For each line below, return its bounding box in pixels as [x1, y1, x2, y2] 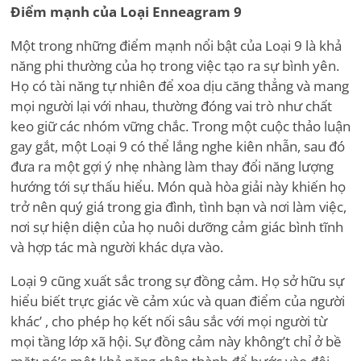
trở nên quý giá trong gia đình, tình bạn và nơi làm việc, [10, 197, 346, 217]
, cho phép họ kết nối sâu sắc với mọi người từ [45, 312, 327, 331]
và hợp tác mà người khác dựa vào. [10, 238, 223, 257]
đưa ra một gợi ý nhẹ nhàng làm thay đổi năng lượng [10, 157, 334, 176]
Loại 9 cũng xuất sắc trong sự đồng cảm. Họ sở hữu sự [10, 272, 344, 291]
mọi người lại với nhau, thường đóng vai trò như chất [10, 97, 332, 116]
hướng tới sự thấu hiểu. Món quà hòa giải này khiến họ [10, 177, 346, 197]
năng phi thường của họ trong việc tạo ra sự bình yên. [10, 56, 339, 76]
